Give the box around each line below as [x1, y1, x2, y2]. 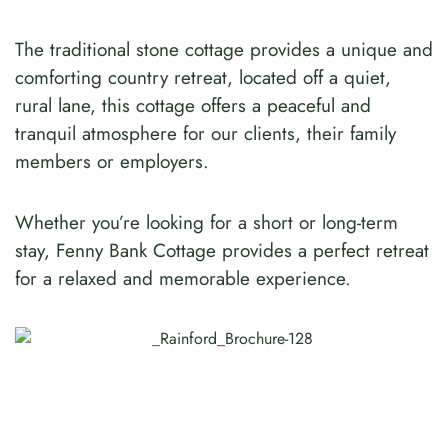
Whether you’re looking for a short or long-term [15, 209, 398, 237]
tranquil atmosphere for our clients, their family [15, 120, 396, 147]
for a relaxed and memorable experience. [15, 265, 351, 293]
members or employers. [15, 148, 209, 175]
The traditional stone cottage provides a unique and [15, 36, 433, 63]
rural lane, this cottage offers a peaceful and [15, 92, 371, 119]
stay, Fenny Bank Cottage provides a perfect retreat [15, 237, 429, 265]
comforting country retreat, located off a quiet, [15, 64, 391, 91]
